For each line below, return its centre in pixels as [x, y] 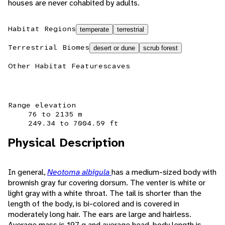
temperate [94, 30]
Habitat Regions [42, 29]
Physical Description [66, 143]
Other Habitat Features [58, 66]
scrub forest [160, 48]
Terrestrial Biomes [49, 47]
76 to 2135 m [55, 114]
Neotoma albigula [79, 172]
